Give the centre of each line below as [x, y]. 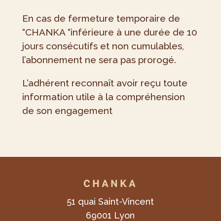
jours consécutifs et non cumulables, [103, 46]
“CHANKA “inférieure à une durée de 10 [110, 32]
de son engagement [67, 111]
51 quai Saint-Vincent [110, 202]
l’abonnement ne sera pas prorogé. [99, 60]
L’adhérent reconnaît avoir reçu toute [105, 83]
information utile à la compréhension [103, 97]
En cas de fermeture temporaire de [101, 18]
